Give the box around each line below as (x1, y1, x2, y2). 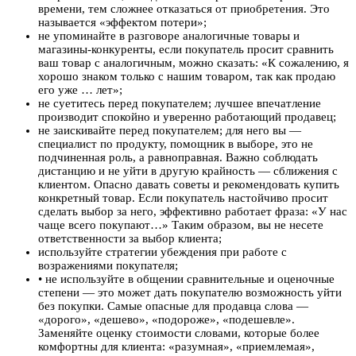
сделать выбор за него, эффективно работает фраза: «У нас (38, 205, 347, 219)
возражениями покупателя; (38, 259, 178, 273)
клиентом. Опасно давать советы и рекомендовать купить (38, 178, 339, 192)
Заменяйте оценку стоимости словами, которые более (38, 327, 319, 340)
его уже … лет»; (38, 83, 122, 97)
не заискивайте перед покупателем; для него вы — (38, 124, 301, 137)
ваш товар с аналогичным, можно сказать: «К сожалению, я (38, 56, 349, 70)
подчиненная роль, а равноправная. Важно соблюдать (38, 151, 318, 164)
